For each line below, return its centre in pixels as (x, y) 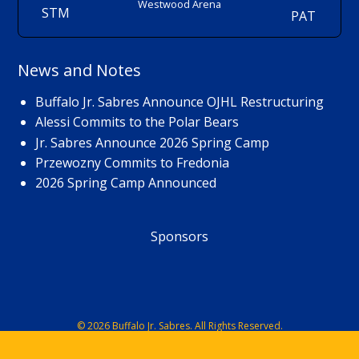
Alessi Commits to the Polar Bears (137, 122)
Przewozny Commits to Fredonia (132, 163)
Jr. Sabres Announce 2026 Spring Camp (152, 142)
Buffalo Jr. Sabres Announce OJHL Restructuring (179, 102)
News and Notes (80, 71)
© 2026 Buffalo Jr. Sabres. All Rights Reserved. (179, 325)
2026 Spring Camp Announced (125, 183)
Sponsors (179, 237)
